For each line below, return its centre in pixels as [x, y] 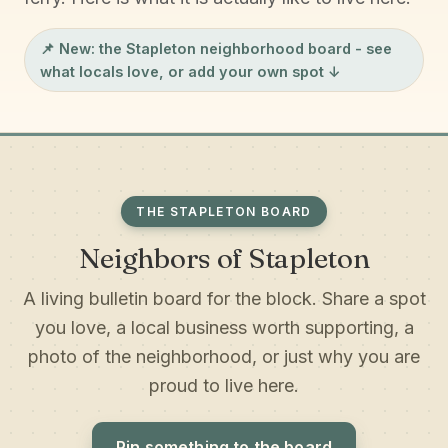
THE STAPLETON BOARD [224, 211]
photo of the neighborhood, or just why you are [224, 356]
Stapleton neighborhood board [238, 48]
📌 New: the [83, 48]
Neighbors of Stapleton [224, 258]
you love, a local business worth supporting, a [224, 327]
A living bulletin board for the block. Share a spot [224, 298]
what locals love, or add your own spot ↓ [190, 71]
